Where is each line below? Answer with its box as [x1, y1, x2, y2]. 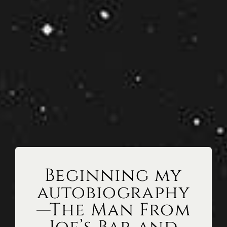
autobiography [36, 181, 191, 205]
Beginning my [45, 164, 182, 188]
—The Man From [36, 198, 191, 222]
